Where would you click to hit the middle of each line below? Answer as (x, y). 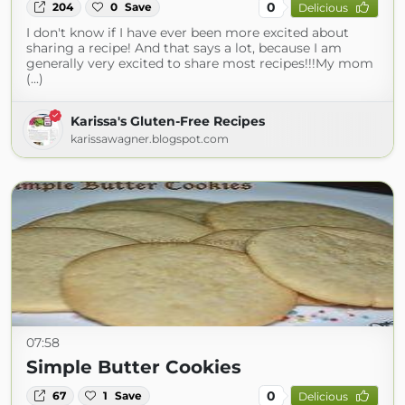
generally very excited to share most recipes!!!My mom (200, 63)
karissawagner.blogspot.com (150, 139)
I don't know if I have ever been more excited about (188, 33)
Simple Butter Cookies (134, 367)
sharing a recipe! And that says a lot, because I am (184, 48)
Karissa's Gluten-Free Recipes (168, 121)
